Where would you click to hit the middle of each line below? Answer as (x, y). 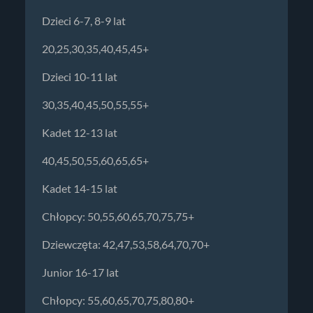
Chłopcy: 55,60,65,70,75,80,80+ (118, 300)
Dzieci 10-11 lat (80, 77)
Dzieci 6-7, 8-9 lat (84, 21)
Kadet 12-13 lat (80, 132)
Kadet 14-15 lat (80, 188)
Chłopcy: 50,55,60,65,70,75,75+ (118, 216)
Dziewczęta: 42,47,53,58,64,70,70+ (126, 244)
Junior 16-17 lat (80, 272)
